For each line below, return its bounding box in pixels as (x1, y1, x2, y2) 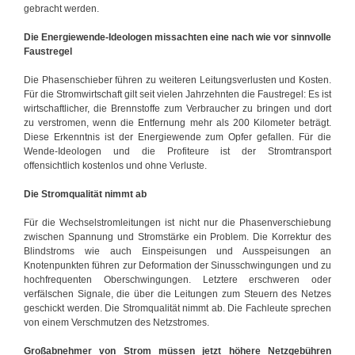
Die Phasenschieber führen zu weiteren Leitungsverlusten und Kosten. (24, 74, 331, 86)
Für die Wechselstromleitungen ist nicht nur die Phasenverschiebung (24, 216, 331, 228)
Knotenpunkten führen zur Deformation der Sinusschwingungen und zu (24, 259, 331, 271)
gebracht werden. (24, 2, 99, 14)
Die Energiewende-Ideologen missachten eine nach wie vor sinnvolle (24, 31, 331, 43)
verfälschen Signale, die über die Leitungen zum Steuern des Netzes (24, 288, 331, 300)
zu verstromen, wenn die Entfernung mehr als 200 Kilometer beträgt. (24, 116, 331, 128)
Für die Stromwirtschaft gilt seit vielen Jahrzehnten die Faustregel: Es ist (24, 88, 331, 100)
